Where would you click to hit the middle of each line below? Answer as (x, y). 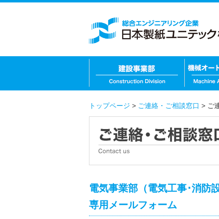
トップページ (109, 106)
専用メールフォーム (133, 205)
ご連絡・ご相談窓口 (169, 106)
